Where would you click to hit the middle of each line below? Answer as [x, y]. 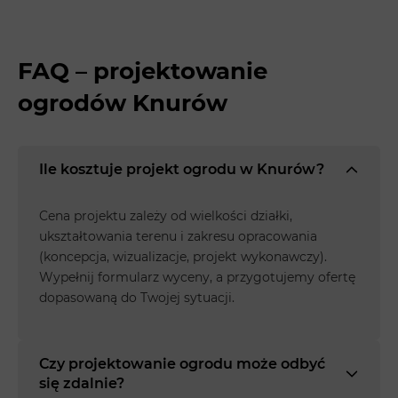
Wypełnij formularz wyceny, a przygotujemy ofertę [197, 277]
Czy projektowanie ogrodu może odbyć [182, 363]
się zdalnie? [82, 383]
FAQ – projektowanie [143, 71]
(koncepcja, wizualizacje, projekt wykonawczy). [183, 256]
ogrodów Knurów [123, 103]
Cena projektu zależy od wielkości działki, [166, 215]
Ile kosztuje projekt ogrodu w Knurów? [182, 169]
